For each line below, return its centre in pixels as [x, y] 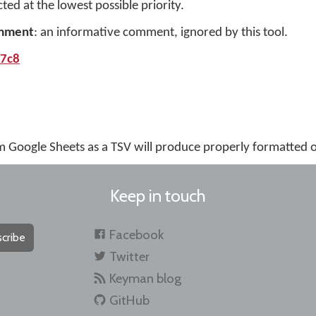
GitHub [129, 300]
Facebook [136, 235]
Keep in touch [158, 196]
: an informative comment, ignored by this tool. [161, 33]
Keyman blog [145, 278]
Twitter [129, 256]
